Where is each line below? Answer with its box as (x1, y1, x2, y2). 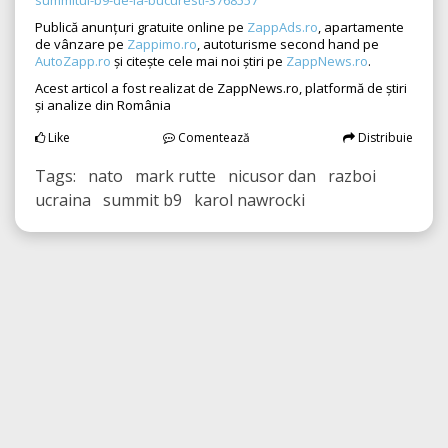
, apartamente (318, 18, 404, 37)
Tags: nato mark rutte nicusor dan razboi (35, 165, 376, 188)
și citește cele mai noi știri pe (111, 52, 286, 71)
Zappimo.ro (127, 35, 197, 54)
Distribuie (355, 129, 413, 147)
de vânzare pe (35, 35, 127, 54)
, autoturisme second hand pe (197, 35, 379, 54)
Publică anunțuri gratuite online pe (35, 18, 247, 37)
